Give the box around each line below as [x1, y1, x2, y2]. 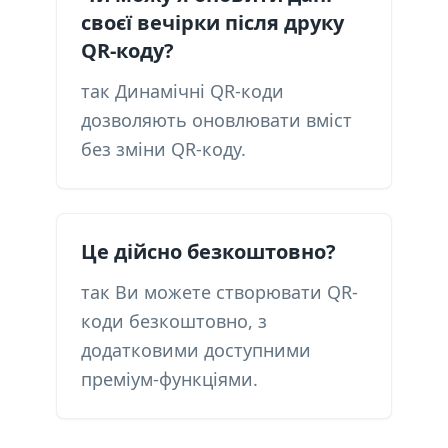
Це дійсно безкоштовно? [81, 238, 336, 265]
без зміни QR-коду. [81, 137, 246, 161]
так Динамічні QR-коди [81, 79, 284, 103]
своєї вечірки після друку [81, 9, 344, 36]
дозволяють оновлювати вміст [81, 108, 352, 132]
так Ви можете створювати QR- [81, 280, 358, 304]
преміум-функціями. [81, 367, 258, 391]
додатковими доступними [81, 338, 311, 362]
